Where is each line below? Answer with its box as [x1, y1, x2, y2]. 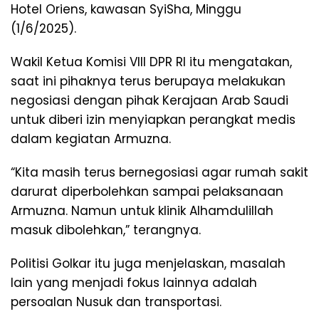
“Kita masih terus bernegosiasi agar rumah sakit [11, 163, 308, 181]
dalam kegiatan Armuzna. [11, 130, 171, 147]
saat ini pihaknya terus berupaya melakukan [11, 72, 286, 90]
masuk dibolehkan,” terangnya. [11, 221, 201, 239]
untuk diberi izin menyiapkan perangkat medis [11, 110, 296, 128]
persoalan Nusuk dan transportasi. [11, 293, 221, 310]
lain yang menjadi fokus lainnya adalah [11, 273, 257, 291]
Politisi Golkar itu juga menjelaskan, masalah [11, 254, 286, 272]
